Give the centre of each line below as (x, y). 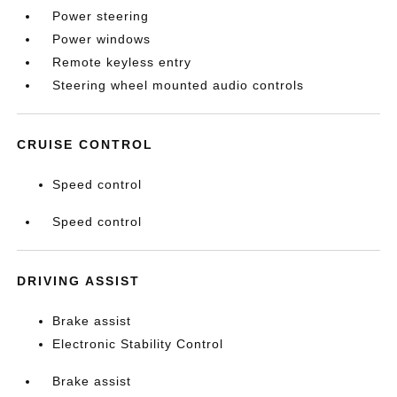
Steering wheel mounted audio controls (179, 85)
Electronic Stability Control (138, 344)
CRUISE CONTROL (86, 144)
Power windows (102, 39)
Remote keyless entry (122, 62)
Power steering (101, 16)
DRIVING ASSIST (79, 281)
